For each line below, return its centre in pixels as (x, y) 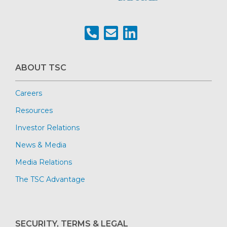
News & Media (41, 145)
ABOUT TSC (41, 68)
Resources (34, 111)
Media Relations (44, 162)
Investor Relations (47, 128)
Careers (29, 93)
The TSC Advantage (50, 180)
